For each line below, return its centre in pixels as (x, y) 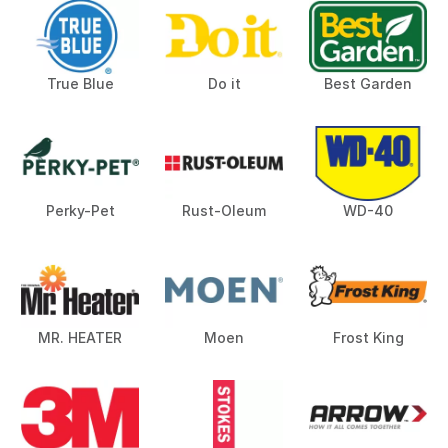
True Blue (80, 83)
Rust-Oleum (224, 210)
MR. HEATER (80, 337)
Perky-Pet (80, 210)
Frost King (368, 337)
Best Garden (368, 83)
